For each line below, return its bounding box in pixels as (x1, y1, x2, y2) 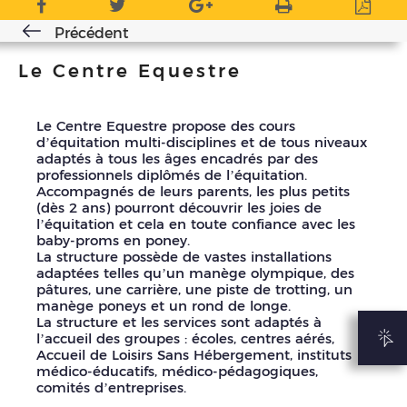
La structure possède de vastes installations (36, 248, 332, 266)
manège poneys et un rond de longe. (36, 297, 291, 315)
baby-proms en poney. (36, 232, 190, 250)
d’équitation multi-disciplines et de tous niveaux (36, 134, 367, 152)
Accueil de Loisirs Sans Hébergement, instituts (36, 346, 352, 364)
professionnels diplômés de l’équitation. (36, 166, 307, 184)
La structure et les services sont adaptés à (36, 313, 322, 332)
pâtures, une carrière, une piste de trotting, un (36, 281, 352, 299)
